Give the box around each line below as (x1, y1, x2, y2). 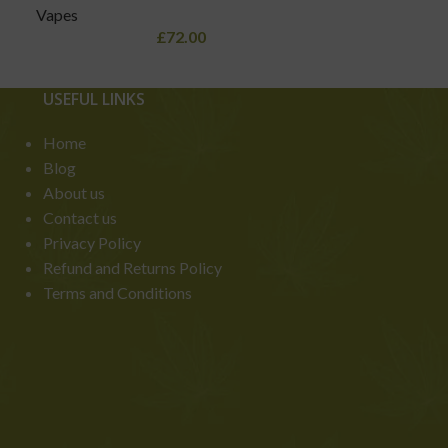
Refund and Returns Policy (42, 258, 222, 278)
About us (42, 183, 105, 203)
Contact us (42, 208, 117, 228)
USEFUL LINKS (42, 88, 145, 111)
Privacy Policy (42, 233, 141, 253)
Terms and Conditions (42, 283, 192, 303)
